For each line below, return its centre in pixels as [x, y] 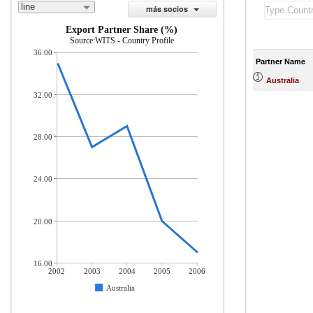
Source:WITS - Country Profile [122, 41]
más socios [167, 9]
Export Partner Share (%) [122, 30]
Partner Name [281, 61]
